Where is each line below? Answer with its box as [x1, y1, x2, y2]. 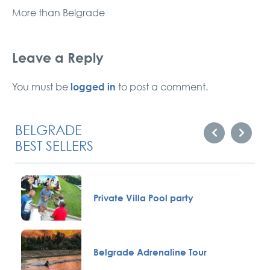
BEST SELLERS [15, 137, 93, 154]
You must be [12, 80, 71, 93]
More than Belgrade [12, 7, 105, 19]
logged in [71, 79, 116, 93]
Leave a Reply [12, 48, 104, 67]
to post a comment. [116, 80, 208, 93]
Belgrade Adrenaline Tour [93, 245, 207, 259]
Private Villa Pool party [93, 191, 193, 205]
